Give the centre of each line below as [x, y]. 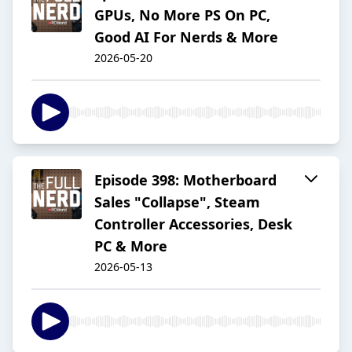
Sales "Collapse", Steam [177, 202]
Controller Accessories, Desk [193, 224]
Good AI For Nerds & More [186, 37]
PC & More [131, 246]
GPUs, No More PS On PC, [182, 15]
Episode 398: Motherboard [185, 180]
